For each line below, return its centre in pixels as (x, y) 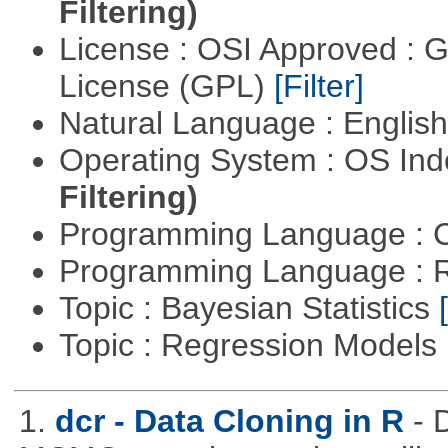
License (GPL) (166, 86)
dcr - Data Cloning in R (229, 421)
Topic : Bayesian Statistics (248, 308)
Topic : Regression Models (252, 345)
